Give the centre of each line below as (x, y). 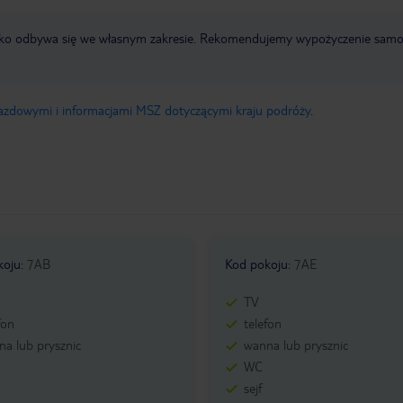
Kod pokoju (256, 264)
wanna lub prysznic (296, 345)
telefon (262, 323)
